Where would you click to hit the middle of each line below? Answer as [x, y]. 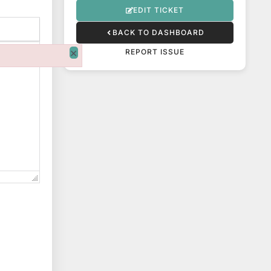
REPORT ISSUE [155, 52]
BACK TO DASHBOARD [158, 32]
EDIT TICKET [158, 10]
